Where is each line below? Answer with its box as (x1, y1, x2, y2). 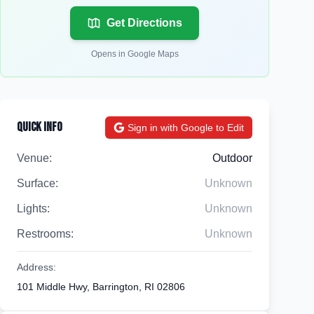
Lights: (17, 203, 50, 214)
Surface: (17, 177, 58, 189)
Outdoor (212, 152, 252, 164)
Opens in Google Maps (90, 49, 179, 59)
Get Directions (107, 17, 182, 29)
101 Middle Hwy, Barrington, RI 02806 (17, 281, 185, 292)
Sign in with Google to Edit (128, 122, 244, 133)
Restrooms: (17, 228, 74, 240)
